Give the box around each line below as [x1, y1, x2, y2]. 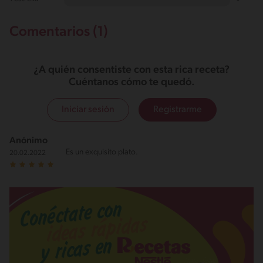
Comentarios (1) [9, 25, 108, 40]
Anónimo [9, 136, 48, 146]
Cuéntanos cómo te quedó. [68, 77, 195, 89]
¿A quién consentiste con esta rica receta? [33, 65, 230, 76]
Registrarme [153, 105, 202, 115]
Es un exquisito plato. [66, 148, 138, 157]
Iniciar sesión [61, 105, 114, 115]
